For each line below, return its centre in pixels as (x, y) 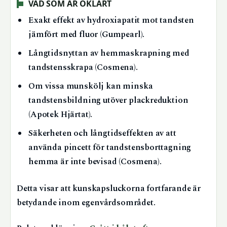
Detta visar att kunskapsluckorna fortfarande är (109, 189)
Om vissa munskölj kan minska (91, 86)
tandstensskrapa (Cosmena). (83, 67)
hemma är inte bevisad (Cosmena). (95, 162)
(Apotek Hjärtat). (61, 115)
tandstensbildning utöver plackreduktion (108, 100)
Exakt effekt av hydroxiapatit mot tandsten (111, 20)
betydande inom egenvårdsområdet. (86, 203)
